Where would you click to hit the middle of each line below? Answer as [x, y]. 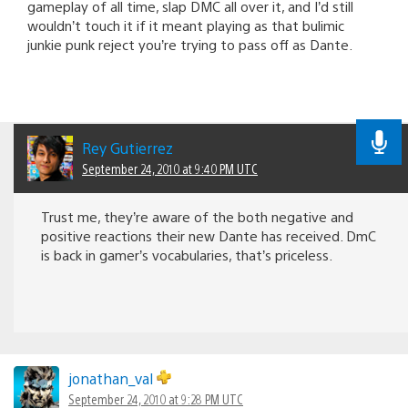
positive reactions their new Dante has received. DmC [209, 235]
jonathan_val [112, 378]
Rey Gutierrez [127, 148]
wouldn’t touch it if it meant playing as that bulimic [186, 25]
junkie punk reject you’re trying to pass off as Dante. [190, 44]
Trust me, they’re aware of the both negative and [197, 216]
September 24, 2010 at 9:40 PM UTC [170, 168]
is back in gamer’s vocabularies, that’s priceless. [187, 254]
